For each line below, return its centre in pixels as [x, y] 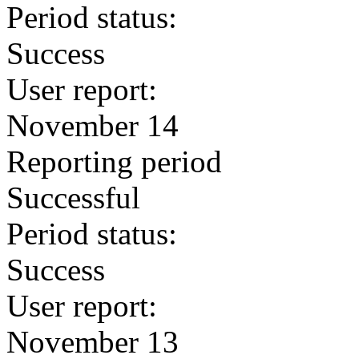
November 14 [93, 125]
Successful [73, 198]
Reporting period [114, 161]
